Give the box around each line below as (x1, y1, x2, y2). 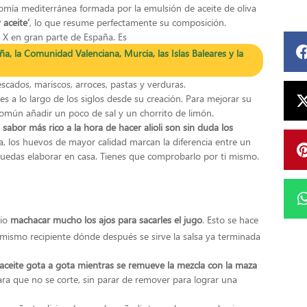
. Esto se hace (202, 212, 258, 226)
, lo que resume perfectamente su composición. (29, 16, 226, 29)
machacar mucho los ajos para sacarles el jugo (10, 212, 202, 226)
